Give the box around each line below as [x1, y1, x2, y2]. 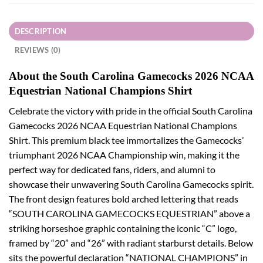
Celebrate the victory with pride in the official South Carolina [9, 105, 252, 117]
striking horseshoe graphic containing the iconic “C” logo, [9, 222, 237, 234]
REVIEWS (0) [14, 45, 61, 55]
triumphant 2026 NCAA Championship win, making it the [9, 149, 240, 161]
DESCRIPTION [14, 26, 67, 36]
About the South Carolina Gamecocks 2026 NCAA [9, 69, 254, 82]
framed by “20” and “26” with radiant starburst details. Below [9, 237, 253, 249]
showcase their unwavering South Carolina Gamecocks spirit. [9, 178, 254, 190]
